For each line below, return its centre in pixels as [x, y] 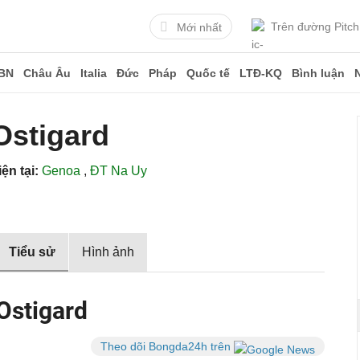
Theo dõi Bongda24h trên [168, 346]
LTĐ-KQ [261, 73]
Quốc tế [208, 73]
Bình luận [318, 73]
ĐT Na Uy [119, 171]
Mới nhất [199, 27]
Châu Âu [47, 73]
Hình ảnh [108, 252]
